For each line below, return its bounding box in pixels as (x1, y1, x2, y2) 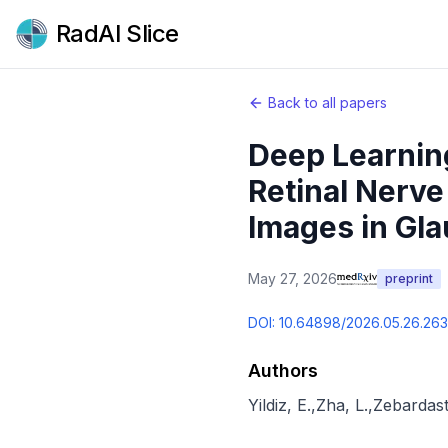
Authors (248, 360, 318, 381)
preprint (385, 271, 433, 286)
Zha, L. (316, 395, 368, 415)
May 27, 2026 (248, 270, 337, 287)
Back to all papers (268, 94, 387, 111)
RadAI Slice (56, 19, 179, 48)
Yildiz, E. (248, 395, 311, 415)
